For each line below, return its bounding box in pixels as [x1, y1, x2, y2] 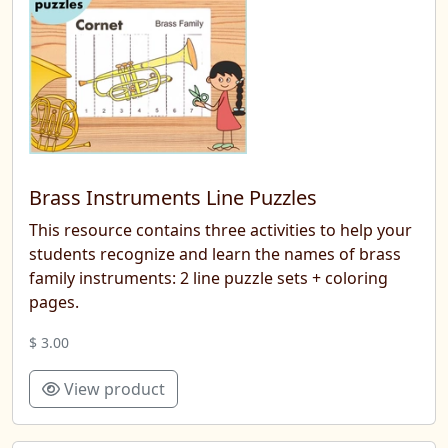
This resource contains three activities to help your [29, 218, 412, 241]
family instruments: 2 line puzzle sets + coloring [29, 266, 388, 289]
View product [60, 377, 165, 400]
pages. [29, 290, 79, 313]
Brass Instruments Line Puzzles [29, 183, 317, 211]
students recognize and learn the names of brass [29, 242, 401, 265]
